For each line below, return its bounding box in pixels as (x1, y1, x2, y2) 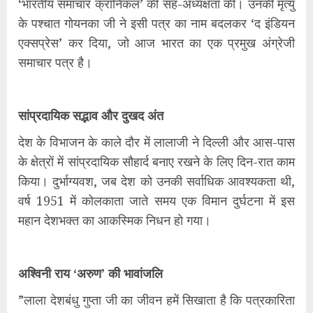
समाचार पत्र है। (18, 53, 92, 71)
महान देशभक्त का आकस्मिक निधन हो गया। (18, 211, 211, 228)
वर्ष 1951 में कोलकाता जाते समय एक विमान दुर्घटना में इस (18, 191, 295, 209)
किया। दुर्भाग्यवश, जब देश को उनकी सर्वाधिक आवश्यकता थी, (18, 172, 295, 189)
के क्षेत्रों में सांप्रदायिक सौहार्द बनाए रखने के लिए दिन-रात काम (18, 152, 295, 170)
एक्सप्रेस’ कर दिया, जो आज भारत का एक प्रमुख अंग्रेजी (18, 34, 295, 51)
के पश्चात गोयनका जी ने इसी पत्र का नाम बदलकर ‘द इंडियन (18, 14, 295, 31)
